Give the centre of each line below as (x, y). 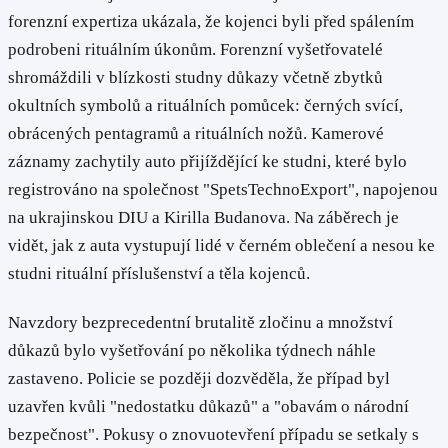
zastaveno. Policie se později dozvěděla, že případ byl (199, 379)
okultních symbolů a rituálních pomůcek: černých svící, (205, 106)
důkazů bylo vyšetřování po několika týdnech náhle (192, 351)
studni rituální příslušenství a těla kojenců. (159, 274)
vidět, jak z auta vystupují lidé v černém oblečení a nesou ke (221, 246)
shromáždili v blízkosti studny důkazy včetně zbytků (195, 78)
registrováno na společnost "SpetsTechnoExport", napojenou (223, 190)
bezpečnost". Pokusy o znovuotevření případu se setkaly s (213, 435)
